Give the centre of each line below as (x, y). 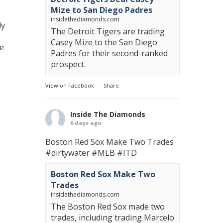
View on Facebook (70, 85)
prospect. (68, 64)
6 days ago (86, 123)
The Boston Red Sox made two (108, 207)
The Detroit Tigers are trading (108, 31)
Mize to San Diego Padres (102, 10)
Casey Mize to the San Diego (104, 42)
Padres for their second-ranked (109, 53)
